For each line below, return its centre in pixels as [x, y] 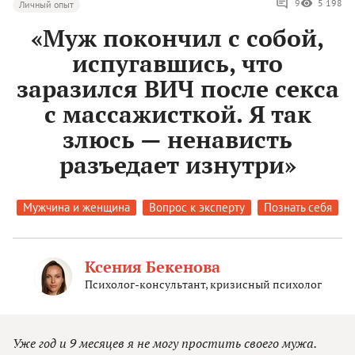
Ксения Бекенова [152, 267]
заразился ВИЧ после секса [177, 89]
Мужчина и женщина [76, 208]
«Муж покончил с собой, [177, 38]
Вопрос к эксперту [197, 208]
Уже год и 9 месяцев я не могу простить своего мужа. [164, 344]
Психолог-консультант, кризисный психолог [203, 284]
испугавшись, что [177, 64]
